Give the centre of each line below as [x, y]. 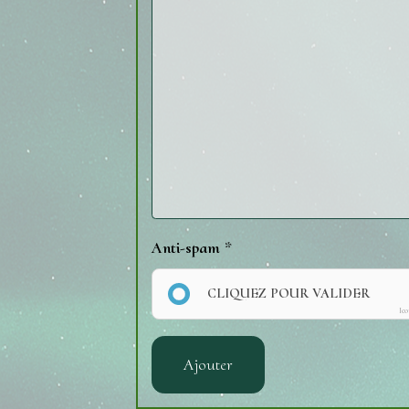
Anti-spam [186, 248]
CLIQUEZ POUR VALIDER [289, 294]
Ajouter [209, 365]
